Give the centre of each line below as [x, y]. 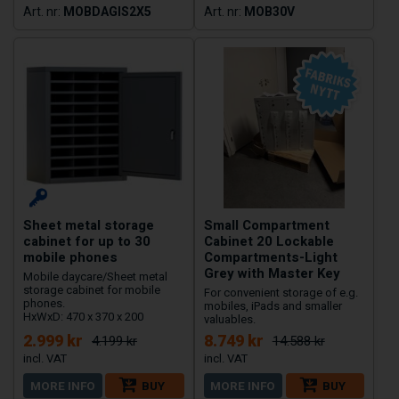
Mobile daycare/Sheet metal [95, 277]
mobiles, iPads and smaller [273, 306]
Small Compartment [266, 226]
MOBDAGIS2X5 [107, 12]
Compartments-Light [270, 258]
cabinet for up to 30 [87, 242]
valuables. [229, 320]
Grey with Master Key [272, 274]
